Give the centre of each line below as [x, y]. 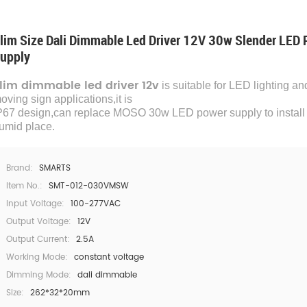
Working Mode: [37, 257]
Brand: [20, 168]
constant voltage [109, 257]
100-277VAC [96, 204]
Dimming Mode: [39, 275]
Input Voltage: [35, 204]
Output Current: [38, 240]
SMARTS [55, 168]
